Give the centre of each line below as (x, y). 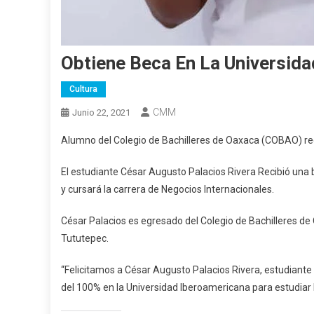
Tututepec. (85, 238)
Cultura (83, 89)
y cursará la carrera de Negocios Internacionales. (168, 189)
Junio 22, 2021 (101, 112)
